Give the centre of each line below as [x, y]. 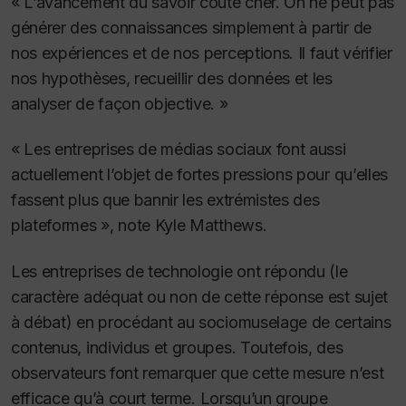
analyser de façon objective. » [120, 103]
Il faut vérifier [345, 53]
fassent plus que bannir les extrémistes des [165, 200]
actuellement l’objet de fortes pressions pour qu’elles [199, 175]
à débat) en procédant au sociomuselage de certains [201, 322]
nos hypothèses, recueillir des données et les [172, 78]
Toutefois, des [291, 347]
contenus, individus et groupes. [126, 347]
